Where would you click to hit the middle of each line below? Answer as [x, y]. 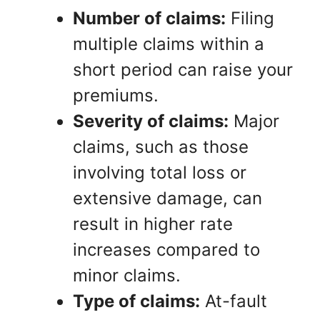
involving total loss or [160, 172]
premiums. [116, 95]
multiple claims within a [169, 44]
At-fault [234, 301]
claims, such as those [161, 147]
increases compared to [166, 250]
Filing [250, 18]
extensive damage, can [167, 198]
